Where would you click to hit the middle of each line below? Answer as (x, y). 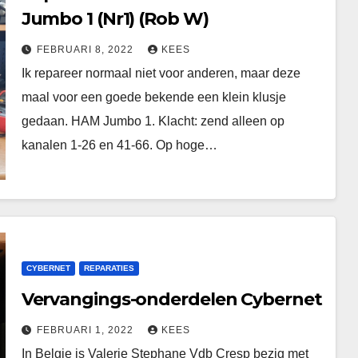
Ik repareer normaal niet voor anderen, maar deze (161, 73)
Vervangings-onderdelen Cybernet (171, 299)
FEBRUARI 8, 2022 (86, 50)
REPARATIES (109, 268)
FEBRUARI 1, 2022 (86, 330)
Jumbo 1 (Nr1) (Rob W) (115, 19)
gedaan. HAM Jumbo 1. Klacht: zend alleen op (153, 121)
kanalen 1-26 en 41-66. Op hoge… (119, 145)
